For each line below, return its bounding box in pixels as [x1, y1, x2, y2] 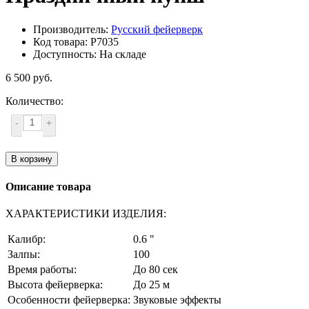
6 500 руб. [6, 71, 52, 83]
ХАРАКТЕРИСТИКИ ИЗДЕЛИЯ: [6, 208, 166, 220]
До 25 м [133, 279, 170, 291]
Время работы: [8, 263, 77, 276]
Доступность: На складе [33, 48, 146, 60]
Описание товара [6, 181, 91, 193]
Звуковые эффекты [133, 294, 224, 306]
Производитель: [33, 23, 111, 35]
